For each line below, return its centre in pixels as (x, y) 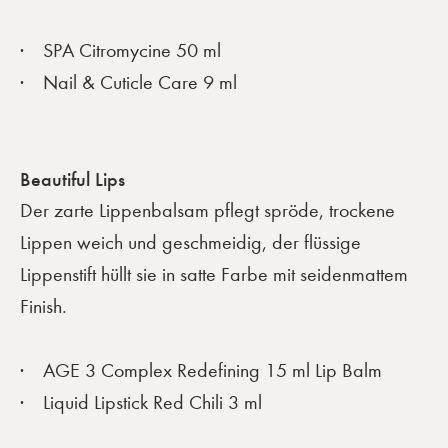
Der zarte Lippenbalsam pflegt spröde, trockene (207, 211)
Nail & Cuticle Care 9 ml (140, 83)
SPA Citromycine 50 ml (132, 51)
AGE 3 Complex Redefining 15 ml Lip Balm (212, 371)
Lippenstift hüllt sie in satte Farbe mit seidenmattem (214, 275)
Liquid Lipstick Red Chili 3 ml (152, 403)
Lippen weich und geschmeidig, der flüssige (190, 243)
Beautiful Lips (72, 179)
